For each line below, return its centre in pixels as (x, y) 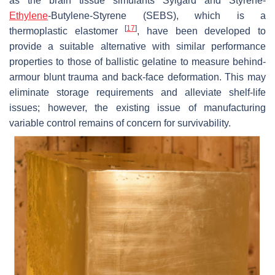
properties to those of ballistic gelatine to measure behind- (137, 61)
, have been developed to (202, 31)
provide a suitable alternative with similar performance (137, 46)
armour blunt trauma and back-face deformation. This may (137, 77)
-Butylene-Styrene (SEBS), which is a (157, 15)
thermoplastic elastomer (67, 31)
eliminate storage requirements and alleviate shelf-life (137, 92)
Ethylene (29, 15)
